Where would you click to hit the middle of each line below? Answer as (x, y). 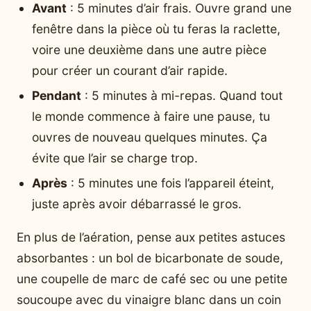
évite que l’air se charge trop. (115, 158)
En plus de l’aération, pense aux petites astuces (151, 237)
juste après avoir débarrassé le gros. (137, 204)
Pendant (57, 96)
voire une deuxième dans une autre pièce (149, 50)
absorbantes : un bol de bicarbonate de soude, (150, 258)
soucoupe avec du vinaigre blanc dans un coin (149, 299)
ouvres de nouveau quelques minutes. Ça (150, 137)
